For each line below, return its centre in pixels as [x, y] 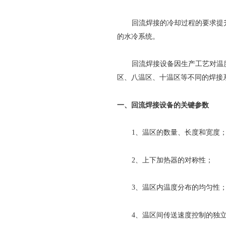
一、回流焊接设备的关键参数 [163, 105]
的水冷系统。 [138, 36]
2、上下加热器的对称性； [173, 160]
